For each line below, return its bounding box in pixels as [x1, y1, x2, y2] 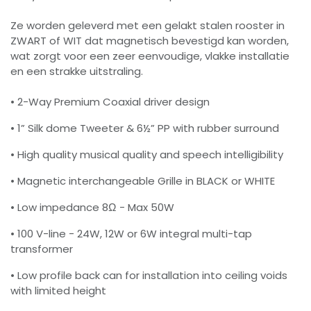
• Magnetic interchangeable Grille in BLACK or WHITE [10, 174, 275, 189]
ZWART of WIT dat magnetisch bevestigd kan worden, [10, 33, 289, 49]
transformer [10, 242, 73, 257]
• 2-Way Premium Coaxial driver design [10, 94, 210, 110]
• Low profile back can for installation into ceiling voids [10, 268, 287, 283]
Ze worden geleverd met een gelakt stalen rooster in [10, 18, 285, 33]
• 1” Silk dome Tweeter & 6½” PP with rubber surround [10, 121, 279, 136]
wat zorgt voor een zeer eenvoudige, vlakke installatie [10, 49, 289, 64]
